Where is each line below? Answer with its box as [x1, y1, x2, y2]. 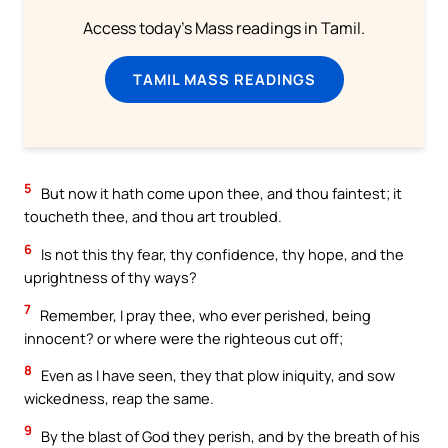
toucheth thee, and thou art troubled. [24, 206, 282, 227]
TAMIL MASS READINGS [132, 68, 316, 89]
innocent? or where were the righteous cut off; [24, 327, 343, 348]
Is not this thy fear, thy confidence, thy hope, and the [38, 244, 404, 265]
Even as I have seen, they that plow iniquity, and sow [38, 365, 395, 386]
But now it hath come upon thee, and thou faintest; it [38, 183, 402, 204]
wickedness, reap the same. [24, 388, 214, 409]
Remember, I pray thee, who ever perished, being [37, 304, 371, 325]
